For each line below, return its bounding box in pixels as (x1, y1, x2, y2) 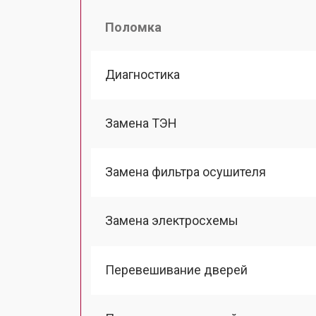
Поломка (105, 19, 162, 35)
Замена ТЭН (105, 115, 177, 130)
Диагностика (105, 66, 180, 82)
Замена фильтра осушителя (105, 164, 266, 179)
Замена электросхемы (105, 213, 238, 229)
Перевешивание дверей (105, 262, 248, 277)
